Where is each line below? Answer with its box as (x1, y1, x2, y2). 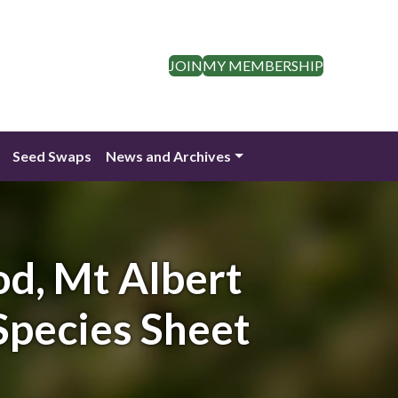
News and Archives (106, 147, 232, 165)
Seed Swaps (12, 147, 92, 165)
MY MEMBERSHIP (203, 57, 323, 75)
